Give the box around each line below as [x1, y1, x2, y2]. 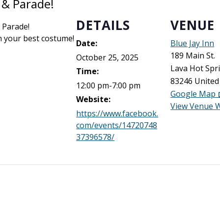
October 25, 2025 [76, 52, 139, 63]
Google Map [170, 88, 216, 99]
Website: [76, 94, 111, 105]
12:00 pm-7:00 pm [76, 80, 141, 91]
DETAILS [76, 16, 131, 34]
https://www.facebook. [76, 108, 159, 119]
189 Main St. [170, 50, 216, 61]
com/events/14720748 [76, 120, 158, 131]
